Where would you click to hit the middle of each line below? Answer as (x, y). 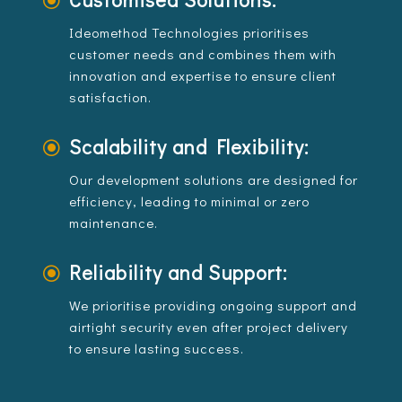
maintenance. (113, 223)
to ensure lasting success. (156, 349)
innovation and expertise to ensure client (202, 76)
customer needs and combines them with (202, 54)
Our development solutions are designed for (213, 180)
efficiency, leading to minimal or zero (189, 201)
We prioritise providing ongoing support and (213, 306)
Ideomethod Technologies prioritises (189, 33)
